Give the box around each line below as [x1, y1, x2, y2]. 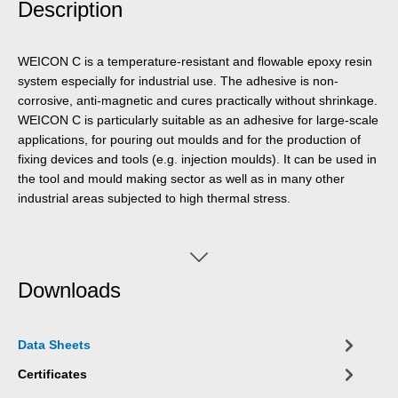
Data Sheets [18, 338, 91, 353]
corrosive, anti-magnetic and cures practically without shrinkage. [18, 92, 378, 107]
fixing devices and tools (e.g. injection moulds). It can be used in [18, 151, 377, 166]
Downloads [18, 278, 121, 303]
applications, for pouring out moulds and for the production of [18, 131, 361, 147]
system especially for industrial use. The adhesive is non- [18, 73, 338, 88]
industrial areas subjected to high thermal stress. [18, 190, 291, 205]
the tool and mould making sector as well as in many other [18, 171, 345, 186]
